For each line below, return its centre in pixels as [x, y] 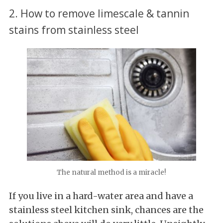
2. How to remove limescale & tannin [99, 13]
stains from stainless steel [74, 29]
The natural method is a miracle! [111, 173]
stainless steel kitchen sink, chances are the [106, 210]
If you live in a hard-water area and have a [101, 196]
